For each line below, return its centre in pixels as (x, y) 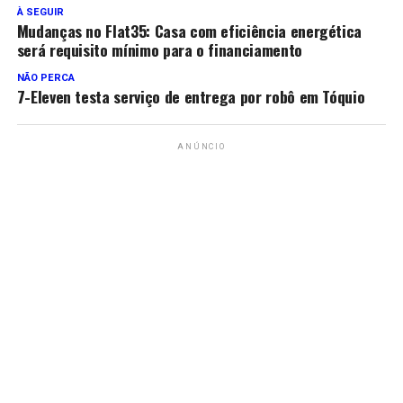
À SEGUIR (40, 13)
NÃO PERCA (45, 78)
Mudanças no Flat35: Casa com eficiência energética (189, 31)
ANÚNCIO (201, 147)
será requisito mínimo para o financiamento (159, 50)
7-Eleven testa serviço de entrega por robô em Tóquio (191, 97)
